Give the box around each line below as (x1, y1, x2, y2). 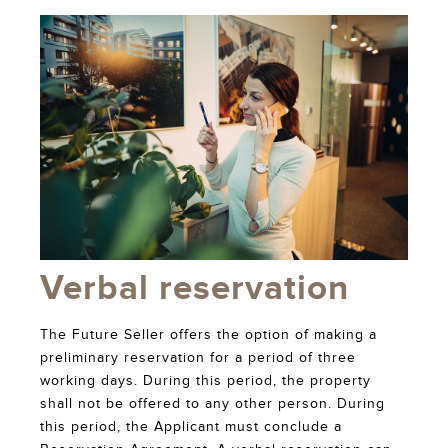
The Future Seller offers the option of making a (40, 327, 377, 344)
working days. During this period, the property (40, 373, 371, 390)
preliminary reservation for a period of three (40, 350, 356, 367)
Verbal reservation (40, 267, 349, 311)
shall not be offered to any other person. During (40, 396, 385, 413)
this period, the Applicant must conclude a (40, 419, 342, 436)
